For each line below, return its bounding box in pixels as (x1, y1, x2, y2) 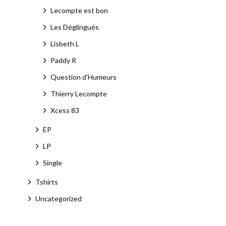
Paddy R (50, 56, 76, 65)
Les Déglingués (50, 23, 99, 31)
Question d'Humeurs (50, 73, 117, 81)
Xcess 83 (50, 106, 79, 115)
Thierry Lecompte (50, 89, 107, 98)
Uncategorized (35, 194, 82, 203)
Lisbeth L (50, 39, 79, 48)
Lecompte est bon (50, 6, 108, 15)
